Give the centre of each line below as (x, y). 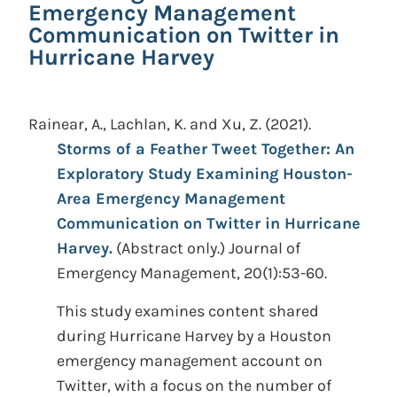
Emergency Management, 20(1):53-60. (192, 273)
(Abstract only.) (172, 248)
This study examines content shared (188, 311)
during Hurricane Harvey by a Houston (194, 336)
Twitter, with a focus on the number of (194, 385)
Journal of (265, 248)
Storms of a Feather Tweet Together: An (206, 149)
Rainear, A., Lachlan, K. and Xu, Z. (145, 124)
